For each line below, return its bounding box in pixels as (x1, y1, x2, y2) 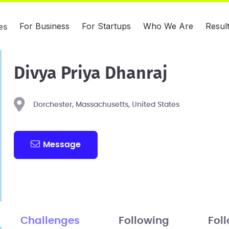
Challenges (20, 215, 80, 226)
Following (118, 215, 169, 226)
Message (43, 140, 81, 149)
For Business (19, 21, 70, 31)
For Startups (82, 21, 131, 31)
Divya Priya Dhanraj (13, 65, 168, 82)
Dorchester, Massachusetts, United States (33, 101, 179, 108)
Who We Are (143, 21, 193, 31)
